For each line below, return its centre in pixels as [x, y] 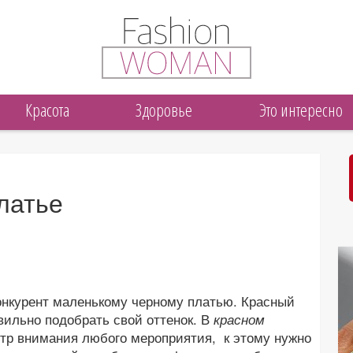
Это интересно [301, 110]
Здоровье [164, 110]
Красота [48, 110]
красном [239, 320]
